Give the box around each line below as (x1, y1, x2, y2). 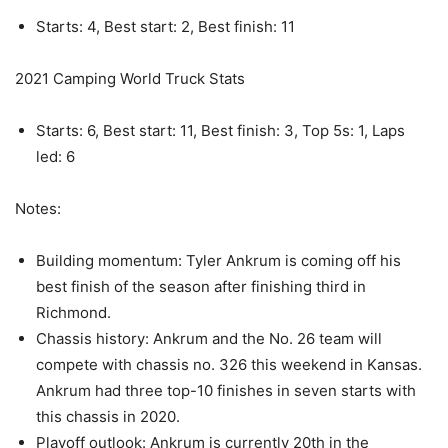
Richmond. (36, 302, 111, 322)
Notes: (15, 198, 61, 218)
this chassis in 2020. (36, 406, 180, 426)
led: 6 (36, 146, 75, 166)
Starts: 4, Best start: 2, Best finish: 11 (36, 16, 295, 36)
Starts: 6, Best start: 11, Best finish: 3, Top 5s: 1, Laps (36, 120, 405, 140)
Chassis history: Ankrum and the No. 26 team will (36, 328, 382, 348)
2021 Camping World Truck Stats (15, 68, 245, 88)
